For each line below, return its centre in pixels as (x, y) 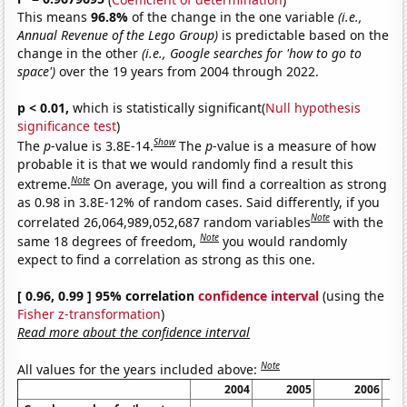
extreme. (45, 184)
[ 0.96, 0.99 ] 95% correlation (108, 295)
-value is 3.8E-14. (103, 145)
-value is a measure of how (295, 145)
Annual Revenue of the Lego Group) (118, 35)
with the (359, 222)
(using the (352, 295)
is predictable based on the (304, 35)
